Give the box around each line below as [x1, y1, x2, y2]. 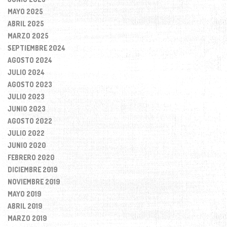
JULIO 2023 [8, 92, 45, 101]
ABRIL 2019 [8, 201, 43, 210]
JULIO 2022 [8, 128, 45, 137]
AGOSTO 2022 [8, 116, 52, 125]
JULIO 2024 [8, 67, 45, 77]
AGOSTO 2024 [8, 55, 52, 64]
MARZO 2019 [8, 213, 47, 222]
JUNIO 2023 [8, 104, 46, 113]
